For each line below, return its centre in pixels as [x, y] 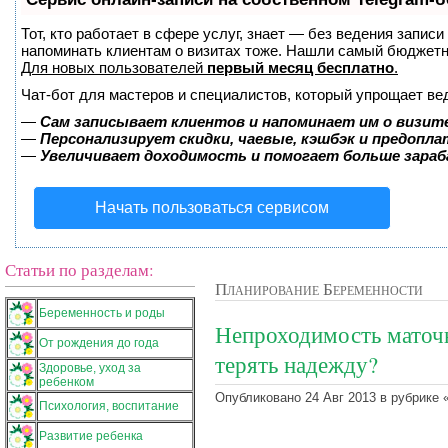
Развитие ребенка [91, 436]
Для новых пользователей [114, 67]
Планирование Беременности [319, 288]
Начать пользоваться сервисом [212, 207]
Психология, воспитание [109, 406]
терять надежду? [296, 364]
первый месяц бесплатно [300, 67]
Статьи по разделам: [79, 269]
